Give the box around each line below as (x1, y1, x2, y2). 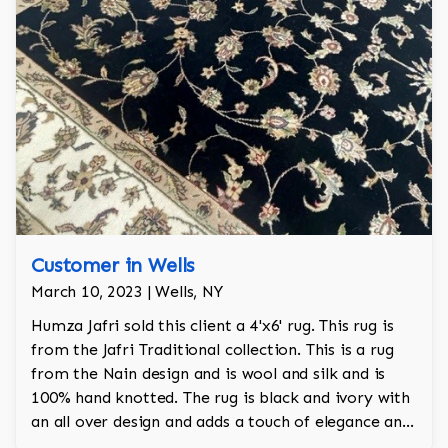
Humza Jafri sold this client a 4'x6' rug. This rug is (31, 316, 394, 336)
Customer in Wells (31, 253, 195, 278)
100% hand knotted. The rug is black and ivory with (31, 388, 410, 408)
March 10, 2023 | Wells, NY (31, 282, 223, 302)
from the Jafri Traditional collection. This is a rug (31, 340, 394, 360)
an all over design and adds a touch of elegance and (31, 412, 411, 432)
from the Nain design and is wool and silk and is (31, 364, 386, 384)
